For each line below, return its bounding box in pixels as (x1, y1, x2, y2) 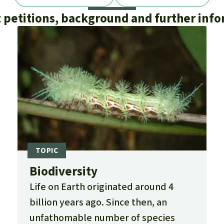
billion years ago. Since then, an (29, 195, 167, 209)
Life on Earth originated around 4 (29, 180, 173, 194)
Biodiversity (29, 163, 97, 180)
